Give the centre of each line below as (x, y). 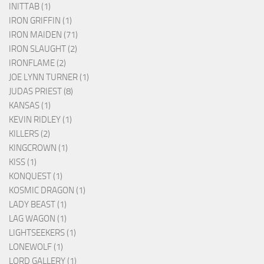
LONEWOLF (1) (36, 247)
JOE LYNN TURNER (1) (49, 77)
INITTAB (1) (30, 7)
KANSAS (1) (30, 106)
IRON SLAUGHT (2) (43, 49)
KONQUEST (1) (36, 176)
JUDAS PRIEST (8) (41, 92)
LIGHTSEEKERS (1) (42, 233)
